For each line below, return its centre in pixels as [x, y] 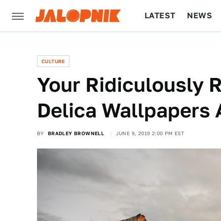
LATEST [160, 16]
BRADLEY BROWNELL [76, 133]
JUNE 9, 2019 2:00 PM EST [150, 133]
